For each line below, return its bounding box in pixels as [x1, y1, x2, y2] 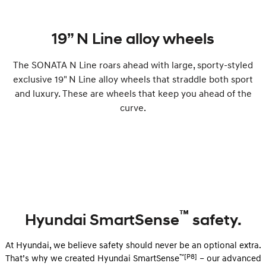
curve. [120, 101, 146, 113]
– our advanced [197, 252, 261, 264]
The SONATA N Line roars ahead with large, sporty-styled [13, 58, 253, 71]
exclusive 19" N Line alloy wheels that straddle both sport [13, 72, 253, 85]
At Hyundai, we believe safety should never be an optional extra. [5, 239, 261, 251]
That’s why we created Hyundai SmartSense [5, 252, 179, 264]
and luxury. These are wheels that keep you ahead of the [14, 87, 252, 99]
